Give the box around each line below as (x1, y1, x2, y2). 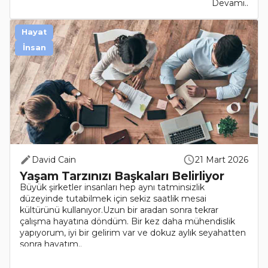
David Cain (32, 154, 76, 165)
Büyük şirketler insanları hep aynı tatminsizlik (20, 181, 205, 193)
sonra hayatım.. (20, 238, 82, 249)
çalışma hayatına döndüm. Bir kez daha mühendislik (20, 215, 235, 227)
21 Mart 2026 (195, 154, 248, 165)
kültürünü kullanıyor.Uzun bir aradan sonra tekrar (20, 204, 218, 215)
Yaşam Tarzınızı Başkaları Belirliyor (20, 168, 224, 183)
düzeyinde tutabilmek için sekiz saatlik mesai (20, 193, 206, 204)
